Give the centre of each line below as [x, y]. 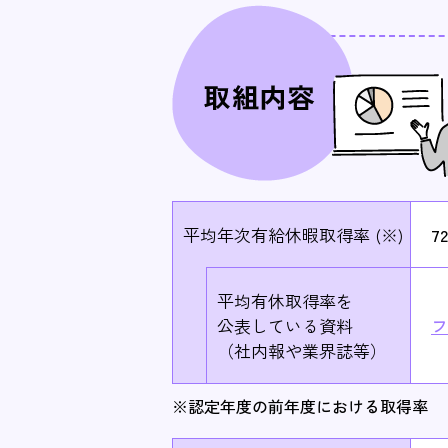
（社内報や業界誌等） [302, 350]
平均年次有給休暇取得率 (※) [293, 234]
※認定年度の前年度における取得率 [300, 406]
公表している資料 [285, 325]
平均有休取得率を [285, 300]
